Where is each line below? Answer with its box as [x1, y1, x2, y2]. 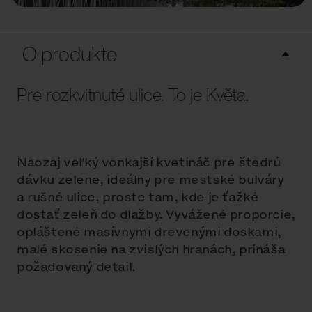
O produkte [22, 39, 117, 69]
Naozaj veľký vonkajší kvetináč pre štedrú [17, 153, 281, 171]
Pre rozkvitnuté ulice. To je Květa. [17, 81, 249, 108]
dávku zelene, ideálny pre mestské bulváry [17, 171, 284, 189]
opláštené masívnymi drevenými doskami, [17, 223, 281, 241]
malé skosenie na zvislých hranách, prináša [17, 240, 286, 258]
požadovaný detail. [17, 258, 136, 276]
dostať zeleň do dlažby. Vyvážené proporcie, [17, 205, 295, 224]
